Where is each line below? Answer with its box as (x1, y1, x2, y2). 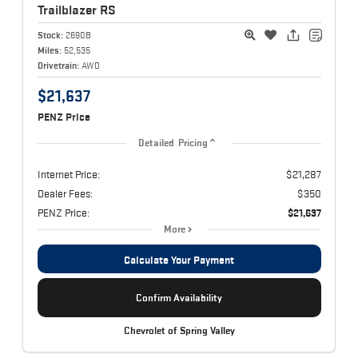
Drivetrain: (37, 59, 79, 70)
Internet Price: (37, 167, 100, 181)
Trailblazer (37, 2, 100, 17)
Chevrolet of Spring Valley (123, 324, 235, 336)
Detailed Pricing (137, 137, 209, 149)
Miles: (37, 44, 62, 55)
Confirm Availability (136, 291, 222, 304)
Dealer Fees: (37, 186, 93, 200)
